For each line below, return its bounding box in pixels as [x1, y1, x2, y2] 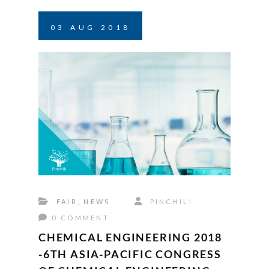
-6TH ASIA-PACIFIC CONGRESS [38, 247, 222, 261]
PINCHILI [147, 198, 193, 206]
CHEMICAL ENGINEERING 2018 [38, 231, 222, 244]
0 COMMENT [52, 214, 110, 222]
